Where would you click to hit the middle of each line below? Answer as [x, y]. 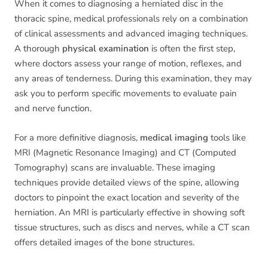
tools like [227, 138]
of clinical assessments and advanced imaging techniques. [131, 34]
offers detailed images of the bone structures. [104, 243]
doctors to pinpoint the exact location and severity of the [127, 198]
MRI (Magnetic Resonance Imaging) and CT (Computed [125, 153]
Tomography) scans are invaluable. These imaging [115, 168]
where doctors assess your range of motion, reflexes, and [128, 64]
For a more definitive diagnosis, [77, 138]
